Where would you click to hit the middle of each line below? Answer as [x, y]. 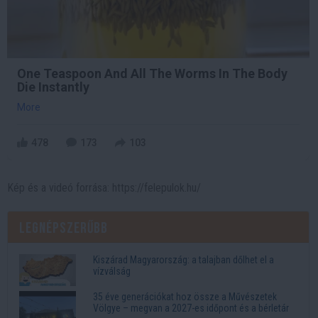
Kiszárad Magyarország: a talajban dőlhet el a [183, 260]
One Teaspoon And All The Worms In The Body [152, 74]
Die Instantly [53, 87]
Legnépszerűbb [64, 229]
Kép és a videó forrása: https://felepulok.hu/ [104, 188]
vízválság [112, 272]
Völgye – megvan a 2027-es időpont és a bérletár [191, 308]
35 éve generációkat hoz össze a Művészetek [185, 297]
